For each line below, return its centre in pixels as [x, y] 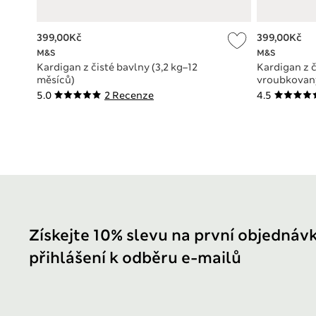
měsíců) [56, 80]
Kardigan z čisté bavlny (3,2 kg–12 [117, 67]
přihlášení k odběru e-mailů [135, 258]
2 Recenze [129, 96]
